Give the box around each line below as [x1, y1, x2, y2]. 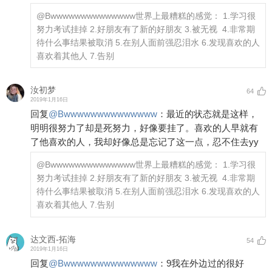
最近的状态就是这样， [166, 109, 257, 120]
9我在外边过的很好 [166, 257, 244, 268]
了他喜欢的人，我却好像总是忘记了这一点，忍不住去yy [30, 137, 259, 148]
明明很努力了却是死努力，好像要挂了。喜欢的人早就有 [30, 123, 258, 134]
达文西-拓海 [30, 234, 76, 244]
